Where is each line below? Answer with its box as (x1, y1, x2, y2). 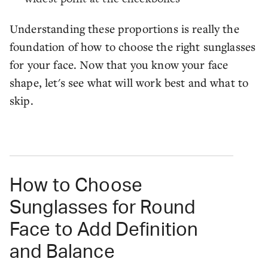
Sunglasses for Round (10, 199, 196, 218)
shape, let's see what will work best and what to (10, 75, 249, 90)
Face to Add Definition (10, 221, 199, 240)
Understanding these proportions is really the (10, 21, 239, 36)
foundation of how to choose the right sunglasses (10, 39, 256, 54)
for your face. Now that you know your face (10, 57, 229, 72)
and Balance (10, 243, 115, 262)
